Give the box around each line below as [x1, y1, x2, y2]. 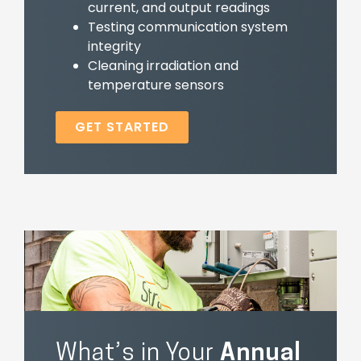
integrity [87, 36, 141, 56]
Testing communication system [87, 17, 288, 36]
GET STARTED [74, 117, 169, 136]
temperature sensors [87, 75, 224, 94]
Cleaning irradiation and [87, 56, 239, 75]
